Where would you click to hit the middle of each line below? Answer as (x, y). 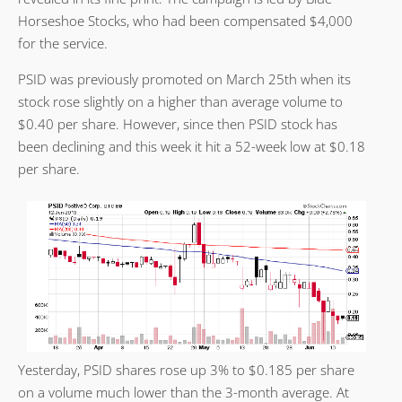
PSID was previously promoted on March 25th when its (184, 79)
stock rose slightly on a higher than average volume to (180, 102)
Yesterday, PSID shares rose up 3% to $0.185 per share (186, 369)
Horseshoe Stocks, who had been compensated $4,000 (185, 21)
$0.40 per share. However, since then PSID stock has (178, 124)
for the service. (63, 44)
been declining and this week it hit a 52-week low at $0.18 (192, 147)
